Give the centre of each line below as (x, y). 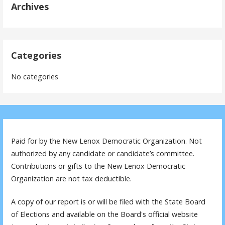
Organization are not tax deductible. (72, 178)
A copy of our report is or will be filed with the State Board (108, 202)
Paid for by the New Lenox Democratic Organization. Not (107, 141)
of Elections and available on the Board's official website (105, 214)
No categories (35, 76)
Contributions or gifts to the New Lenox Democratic (98, 166)
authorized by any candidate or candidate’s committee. (103, 153)
